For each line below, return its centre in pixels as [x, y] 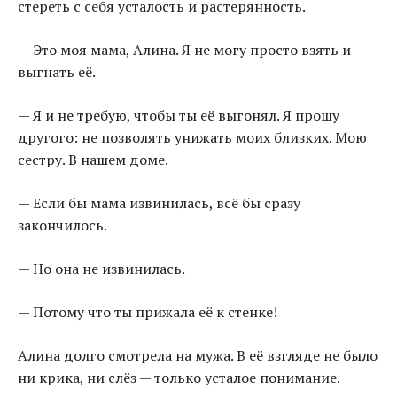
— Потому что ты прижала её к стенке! [148, 312]
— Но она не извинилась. [101, 269]
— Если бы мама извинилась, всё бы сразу [159, 203]
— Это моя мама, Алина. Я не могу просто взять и [184, 50]
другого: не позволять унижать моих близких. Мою [192, 138]
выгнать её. [57, 72]
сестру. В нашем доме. [93, 160]
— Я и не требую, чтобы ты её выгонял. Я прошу [179, 116]
